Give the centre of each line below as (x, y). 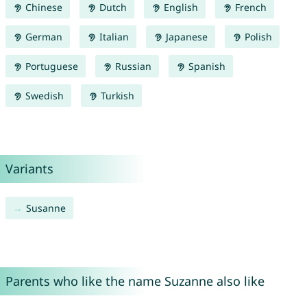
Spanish (205, 66)
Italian (112, 37)
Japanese (185, 37)
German (42, 37)
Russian (132, 66)
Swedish (43, 96)
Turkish (116, 96)
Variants (29, 169)
